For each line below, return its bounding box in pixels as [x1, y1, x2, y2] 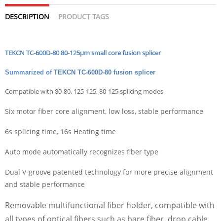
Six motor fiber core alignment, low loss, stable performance [5, 107, 203, 116]
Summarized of [5, 69, 54, 76]
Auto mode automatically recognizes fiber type [5, 147, 158, 156]
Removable [5, 200, 48, 211]
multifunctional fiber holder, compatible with [48, 200, 215, 211]
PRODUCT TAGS [58, 12, 109, 21]
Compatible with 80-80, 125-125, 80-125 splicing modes [5, 87, 163, 96]
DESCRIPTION [5, 12, 49, 21]
